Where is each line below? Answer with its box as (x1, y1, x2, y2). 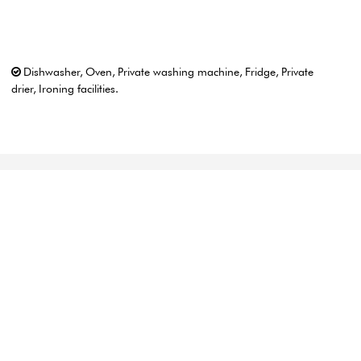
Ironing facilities (39, 82, 115, 96)
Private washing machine (118, 65, 239, 79)
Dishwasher (23, 65, 80, 79)
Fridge (245, 65, 276, 79)
